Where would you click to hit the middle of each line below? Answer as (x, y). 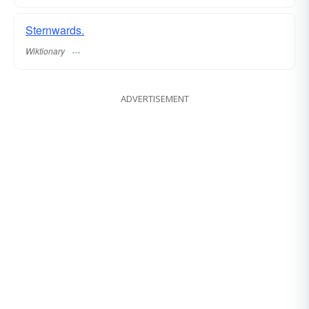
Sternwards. (55, 30)
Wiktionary (45, 50)
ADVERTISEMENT (154, 98)
